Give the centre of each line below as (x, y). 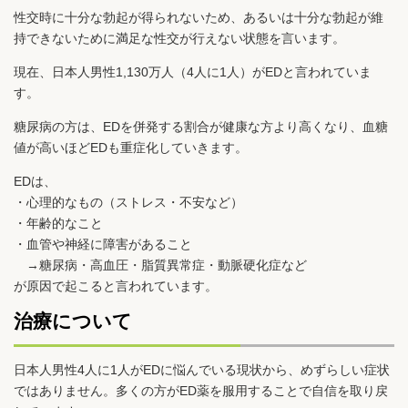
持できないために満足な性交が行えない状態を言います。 (179, 39)
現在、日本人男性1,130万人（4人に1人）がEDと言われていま (193, 72)
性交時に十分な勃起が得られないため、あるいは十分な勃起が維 (199, 18)
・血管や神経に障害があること (103, 245)
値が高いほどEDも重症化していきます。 (131, 148)
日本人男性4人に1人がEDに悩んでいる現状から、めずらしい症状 (202, 369)
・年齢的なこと (58, 224)
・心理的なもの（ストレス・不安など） (128, 203)
